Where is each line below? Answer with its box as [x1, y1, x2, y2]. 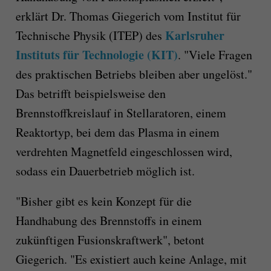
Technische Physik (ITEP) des [15, 27, 165, 44]
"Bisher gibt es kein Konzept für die [15, 193, 192, 210]
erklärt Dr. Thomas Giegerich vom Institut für [15, 8, 241, 25]
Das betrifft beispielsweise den [15, 85, 166, 102]
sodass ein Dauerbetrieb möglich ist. [15, 163, 195, 180]
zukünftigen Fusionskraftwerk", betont [15, 232, 204, 249]
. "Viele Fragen [177, 47, 252, 64]
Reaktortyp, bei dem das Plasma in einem [15, 124, 220, 141]
